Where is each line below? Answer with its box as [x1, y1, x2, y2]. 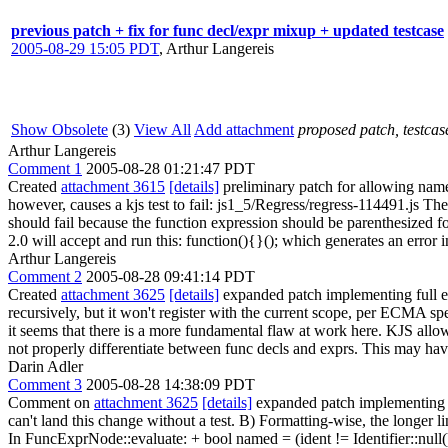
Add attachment [194, 121, 294, 138]
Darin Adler [8, 358, 83, 375]
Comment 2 [8, 268, 82, 285]
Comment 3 [8, 376, 82, 393]
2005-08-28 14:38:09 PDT [86, 376, 255, 393]
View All [134, 121, 191, 138]
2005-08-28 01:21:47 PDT [86, 160, 255, 177]
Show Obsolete [11, 121, 108, 138]
